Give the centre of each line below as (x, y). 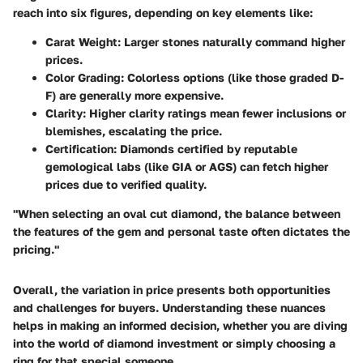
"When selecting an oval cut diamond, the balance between (177, 213)
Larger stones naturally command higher (233, 41)
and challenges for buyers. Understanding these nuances (169, 307)
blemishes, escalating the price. (134, 130)
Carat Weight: (83, 41)
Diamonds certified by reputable (207, 148)
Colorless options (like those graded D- (234, 77)
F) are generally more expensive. (135, 95)
